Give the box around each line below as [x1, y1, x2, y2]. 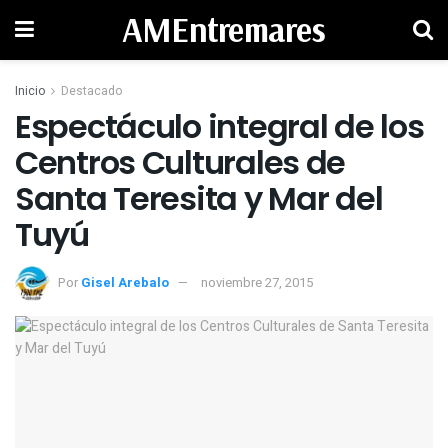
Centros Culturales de [15, 140, 346, 185]
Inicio [15, 82, 45, 100]
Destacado [61, 82, 122, 100]
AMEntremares [121, 8, 326, 51]
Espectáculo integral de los [15, 104, 424, 149]
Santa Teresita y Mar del [15, 176, 383, 221]
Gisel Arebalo [81, 272, 169, 292]
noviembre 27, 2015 [201, 272, 313, 292]
